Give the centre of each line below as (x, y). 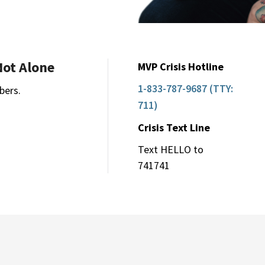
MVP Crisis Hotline (182, 67)
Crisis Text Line (175, 128)
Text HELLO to (170, 150)
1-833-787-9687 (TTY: (185, 89)
